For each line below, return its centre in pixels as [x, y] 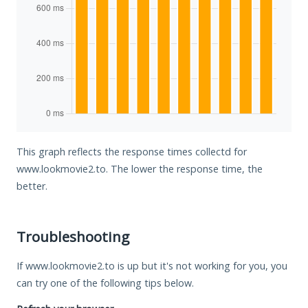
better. [32, 186]
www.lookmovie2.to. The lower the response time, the [140, 168]
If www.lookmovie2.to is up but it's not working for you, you [152, 265]
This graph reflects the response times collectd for [132, 151]
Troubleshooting [73, 236]
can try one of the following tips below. [105, 283]
